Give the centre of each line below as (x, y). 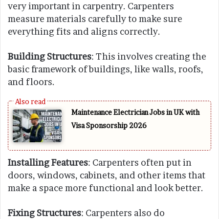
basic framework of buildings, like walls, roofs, (106, 69)
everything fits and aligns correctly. (84, 32)
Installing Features (48, 162)
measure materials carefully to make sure (95, 19)
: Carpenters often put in (140, 162)
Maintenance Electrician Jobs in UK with (135, 112)
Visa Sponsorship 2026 (109, 126)
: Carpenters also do (123, 213)
